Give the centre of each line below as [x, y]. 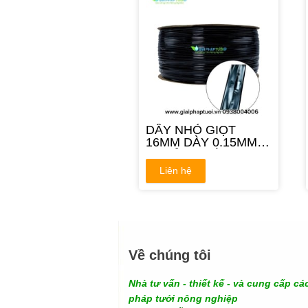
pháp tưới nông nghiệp [185, 299]
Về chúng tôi [170, 255]
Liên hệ [176, 171]
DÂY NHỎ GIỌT [191, 130]
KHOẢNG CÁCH [192, 155]
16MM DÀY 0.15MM [201, 142]
